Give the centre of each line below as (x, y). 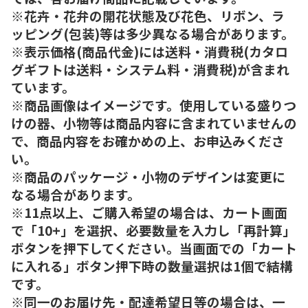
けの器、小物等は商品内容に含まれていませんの (154, 122)
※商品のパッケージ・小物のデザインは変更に (148, 176)
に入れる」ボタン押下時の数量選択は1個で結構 (152, 265)
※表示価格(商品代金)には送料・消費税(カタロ (150, 51)
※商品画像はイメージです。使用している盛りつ (154, 104)
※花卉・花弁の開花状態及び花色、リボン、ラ (148, 15)
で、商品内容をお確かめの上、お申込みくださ (148, 140)
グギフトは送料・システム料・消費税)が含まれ (150, 69)
